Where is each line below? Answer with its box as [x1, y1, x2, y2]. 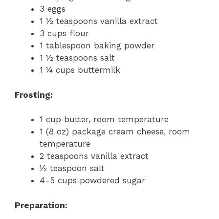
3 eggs [40, 4, 66, 14]
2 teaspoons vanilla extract [40, 151, 149, 161]
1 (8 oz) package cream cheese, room [40, 127, 190, 137]
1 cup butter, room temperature [40, 114, 169, 125]
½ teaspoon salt [40, 163, 105, 174]
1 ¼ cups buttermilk [40, 65, 120, 75]
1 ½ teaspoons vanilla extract [40, 16, 158, 26]
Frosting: [15, 89, 53, 100]
